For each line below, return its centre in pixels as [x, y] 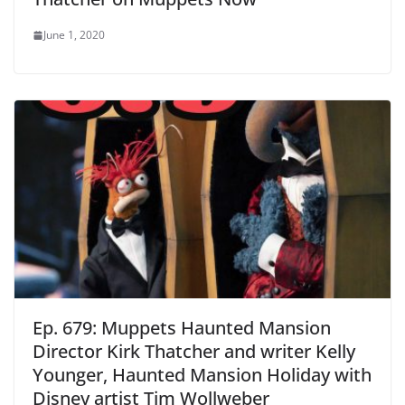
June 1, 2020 [74, 35]
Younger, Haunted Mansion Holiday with [202, 374]
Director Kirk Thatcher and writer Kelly [194, 351]
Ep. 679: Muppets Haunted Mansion [182, 327]
